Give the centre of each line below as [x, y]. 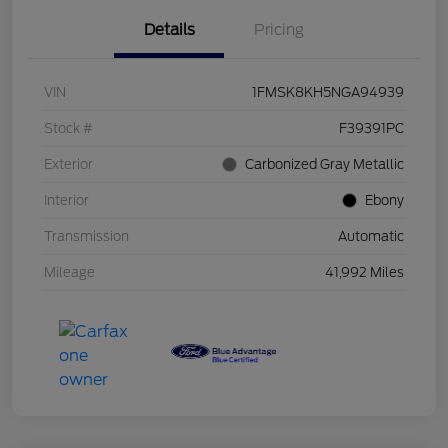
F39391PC [371, 129]
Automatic [371, 237]
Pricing [279, 30]
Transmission [86, 237]
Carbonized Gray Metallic [324, 165]
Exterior [68, 165]
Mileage [69, 273]
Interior [66, 201]
